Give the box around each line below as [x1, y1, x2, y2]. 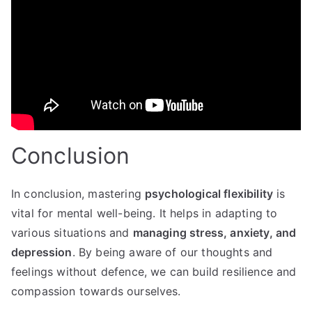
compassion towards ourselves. [11, 284, 181, 299]
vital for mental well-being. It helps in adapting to [11, 206, 278, 221]
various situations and [11, 226, 133, 240]
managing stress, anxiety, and [132, 226, 297, 240]
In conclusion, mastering [11, 187, 145, 201]
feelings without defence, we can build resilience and [11, 265, 297, 279]
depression [11, 245, 72, 260]
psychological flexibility [145, 187, 273, 201]
